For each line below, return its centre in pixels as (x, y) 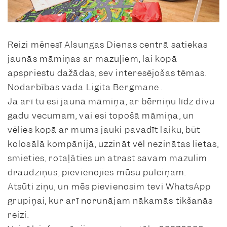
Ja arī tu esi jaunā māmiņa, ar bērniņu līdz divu (111, 101)
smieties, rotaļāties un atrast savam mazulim (108, 158)
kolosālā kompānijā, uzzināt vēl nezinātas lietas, (113, 144)
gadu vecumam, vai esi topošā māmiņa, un (101, 116)
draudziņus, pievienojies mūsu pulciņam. (97, 172)
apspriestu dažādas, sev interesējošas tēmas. (107, 73)
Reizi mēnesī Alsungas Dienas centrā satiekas (108, 45)
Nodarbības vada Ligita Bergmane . (85, 87)
